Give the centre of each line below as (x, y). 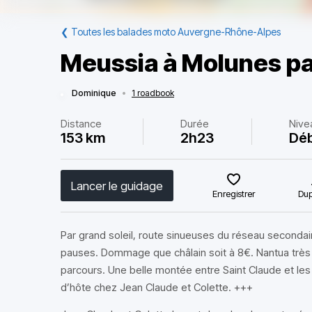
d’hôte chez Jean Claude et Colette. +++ (157, 287)
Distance (81, 124)
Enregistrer (234, 194)
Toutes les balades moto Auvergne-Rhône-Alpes (176, 32)
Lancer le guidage (117, 186)
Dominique (94, 93)
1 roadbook (153, 93)
